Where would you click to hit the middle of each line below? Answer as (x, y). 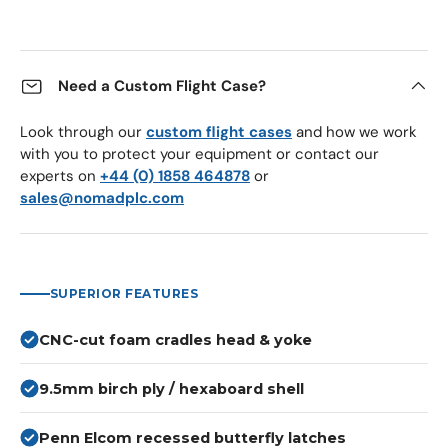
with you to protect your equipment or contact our (199, 154)
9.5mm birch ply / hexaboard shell (171, 388)
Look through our (83, 132)
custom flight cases (219, 132)
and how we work (356, 132)
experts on (60, 176)
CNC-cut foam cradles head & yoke (175, 339)
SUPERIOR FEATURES (124, 293)
